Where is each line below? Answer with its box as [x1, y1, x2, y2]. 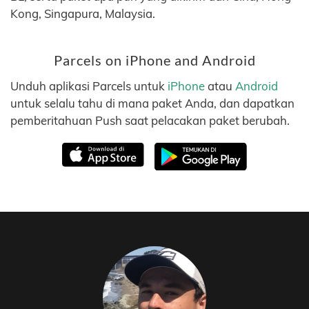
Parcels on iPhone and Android [53, 52, 256, 68]
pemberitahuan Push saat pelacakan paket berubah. [10, 113, 290, 128]
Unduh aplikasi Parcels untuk [10, 79, 168, 93]
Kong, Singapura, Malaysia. [10, 6, 155, 21]
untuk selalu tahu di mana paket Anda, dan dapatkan [10, 96, 295, 110]
